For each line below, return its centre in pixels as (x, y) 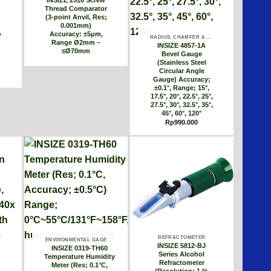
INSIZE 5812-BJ (182, 246)
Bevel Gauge (181, 54)
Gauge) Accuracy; (181, 79)
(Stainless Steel (181, 62)
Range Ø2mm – (76, 42)
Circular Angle (181, 70)
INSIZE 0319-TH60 (80, 248)
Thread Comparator (76, 8)
